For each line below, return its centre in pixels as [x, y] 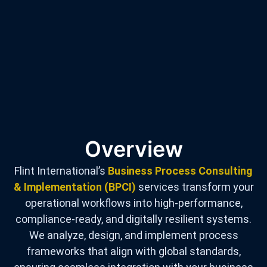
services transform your [195, 187]
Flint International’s [61, 171]
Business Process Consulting [180, 171]
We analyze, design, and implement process [133, 235]
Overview [133, 149]
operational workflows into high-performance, [133, 203]
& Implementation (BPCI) [74, 187]
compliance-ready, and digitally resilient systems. [133, 219]
